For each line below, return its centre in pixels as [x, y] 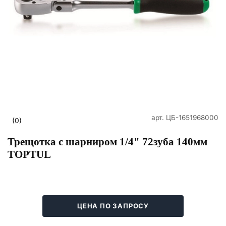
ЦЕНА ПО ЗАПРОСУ [113, 206]
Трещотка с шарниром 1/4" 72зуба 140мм [107, 142]
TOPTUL [29, 154]
